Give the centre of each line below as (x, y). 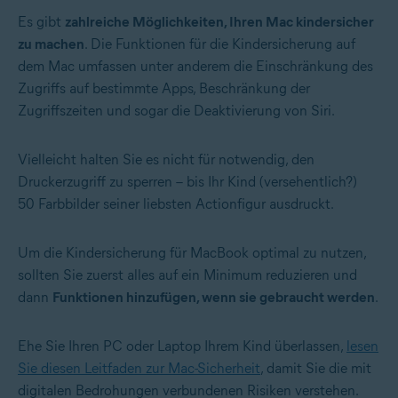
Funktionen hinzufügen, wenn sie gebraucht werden (214, 298)
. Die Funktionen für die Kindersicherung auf (220, 44)
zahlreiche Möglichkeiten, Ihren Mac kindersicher (219, 22)
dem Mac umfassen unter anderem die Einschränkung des (195, 67)
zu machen (51, 44)
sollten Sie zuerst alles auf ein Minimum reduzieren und (187, 275)
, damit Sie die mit (316, 369)
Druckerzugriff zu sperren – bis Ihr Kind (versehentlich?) (187, 182)
